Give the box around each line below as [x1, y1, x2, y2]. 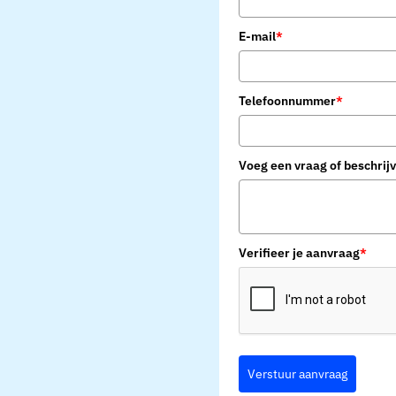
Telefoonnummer [238, 93, 336, 110]
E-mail [238, 28, 276, 45]
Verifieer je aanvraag [238, 245, 360, 262]
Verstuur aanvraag [247, 366, 347, 383]
